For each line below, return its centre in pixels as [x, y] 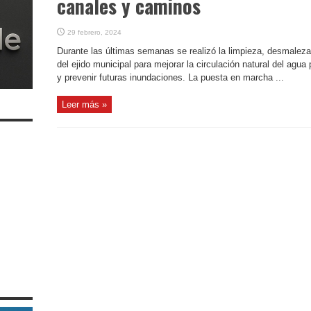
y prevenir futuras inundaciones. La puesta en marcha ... [170, 77]
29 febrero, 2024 [94, 32]
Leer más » [84, 104]
